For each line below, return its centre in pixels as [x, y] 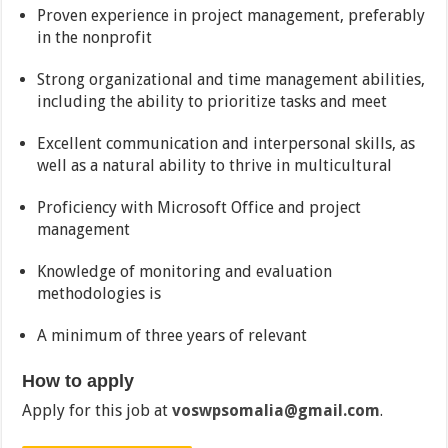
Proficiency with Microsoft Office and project [199, 208]
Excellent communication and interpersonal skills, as [226, 144]
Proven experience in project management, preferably [231, 16]
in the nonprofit [95, 38]
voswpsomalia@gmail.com [276, 411]
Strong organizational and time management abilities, [231, 80]
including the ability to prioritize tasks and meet [212, 102]
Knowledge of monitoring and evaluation [185, 272]
